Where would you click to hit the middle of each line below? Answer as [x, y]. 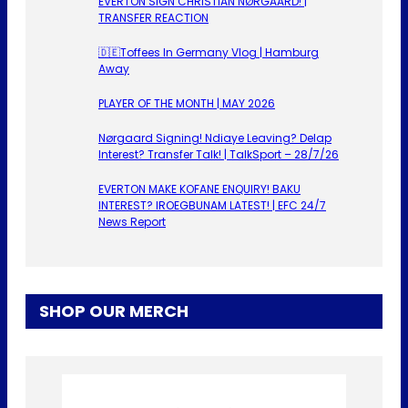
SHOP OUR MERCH [114, 311]
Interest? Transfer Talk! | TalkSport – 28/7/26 [219, 154]
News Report [132, 221]
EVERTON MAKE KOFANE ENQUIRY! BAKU [199, 189]
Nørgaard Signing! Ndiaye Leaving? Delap [215, 138]
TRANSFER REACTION [153, 17]
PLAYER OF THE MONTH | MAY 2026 [187, 103]
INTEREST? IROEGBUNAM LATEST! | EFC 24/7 [212, 205]
